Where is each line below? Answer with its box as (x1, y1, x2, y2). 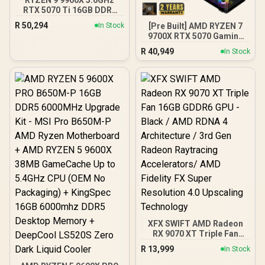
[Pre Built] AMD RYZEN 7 (148, 21, 243, 31)
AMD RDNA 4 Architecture (145, 248, 246, 258)
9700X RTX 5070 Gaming (147, 31, 244, 41)
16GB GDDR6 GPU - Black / (144, 238, 247, 248)
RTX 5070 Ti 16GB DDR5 (22, 5, 117, 15)
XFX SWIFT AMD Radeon (148, 218, 243, 228)
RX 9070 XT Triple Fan (153, 228, 238, 238)
